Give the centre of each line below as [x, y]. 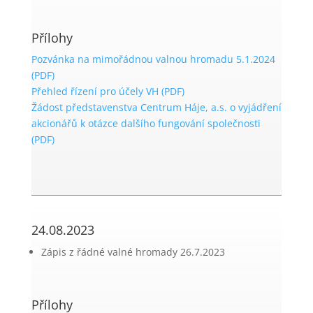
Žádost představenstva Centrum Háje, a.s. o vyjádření [156, 107]
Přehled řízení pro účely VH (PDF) [108, 91]
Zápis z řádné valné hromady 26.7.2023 [133, 252]
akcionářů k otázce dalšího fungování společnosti [146, 123]
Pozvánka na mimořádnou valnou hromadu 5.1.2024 [153, 59]
